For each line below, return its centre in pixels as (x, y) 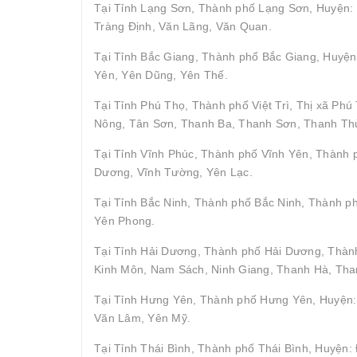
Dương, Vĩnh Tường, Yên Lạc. (173, 172)
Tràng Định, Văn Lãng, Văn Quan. (183, 26)
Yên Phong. (125, 220)
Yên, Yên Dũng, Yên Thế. (161, 75)
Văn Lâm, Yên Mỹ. (142, 318)
